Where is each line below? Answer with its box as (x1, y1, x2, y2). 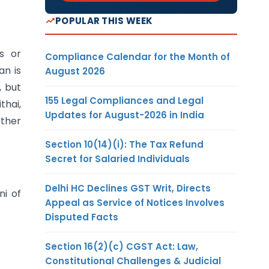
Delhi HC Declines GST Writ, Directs (45, 181, 211, 195)
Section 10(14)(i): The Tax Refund (45, 138, 204, 151)
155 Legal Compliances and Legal (45, 94, 204, 107)
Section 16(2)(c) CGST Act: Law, (45, 240, 198, 253)
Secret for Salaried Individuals (45, 152, 190, 165)
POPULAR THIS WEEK (55, 14, 153, 27)
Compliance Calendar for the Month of (45, 50, 230, 63)
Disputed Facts (45, 210, 118, 223)
